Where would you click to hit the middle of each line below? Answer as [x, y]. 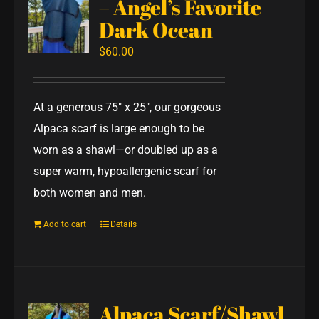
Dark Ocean [156, 30]
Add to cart [65, 224]
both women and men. [90, 192]
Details [124, 224]
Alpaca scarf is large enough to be [119, 128]
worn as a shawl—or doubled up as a [126, 150]
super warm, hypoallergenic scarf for [125, 171]
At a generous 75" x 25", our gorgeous [127, 107]
